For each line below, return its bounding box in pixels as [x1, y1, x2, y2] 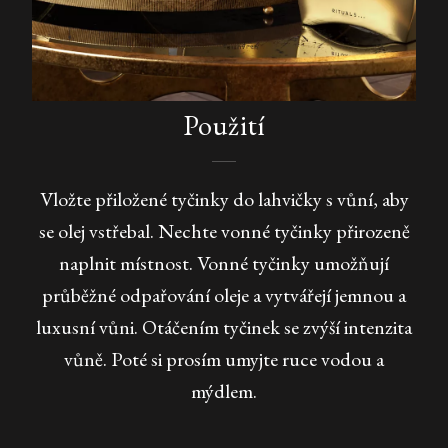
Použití [182, 107, 266, 144]
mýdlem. [191, 378, 257, 405]
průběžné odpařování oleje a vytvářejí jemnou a [42, 282, 406, 309]
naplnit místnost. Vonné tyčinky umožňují [59, 250, 389, 277]
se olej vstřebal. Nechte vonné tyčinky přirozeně [38, 218, 410, 245]
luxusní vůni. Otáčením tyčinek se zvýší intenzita [36, 314, 412, 341]
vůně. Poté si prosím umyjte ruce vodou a [64, 346, 384, 373]
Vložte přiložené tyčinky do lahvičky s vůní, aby [39, 186, 409, 213]
